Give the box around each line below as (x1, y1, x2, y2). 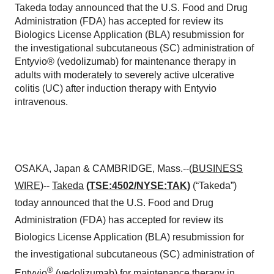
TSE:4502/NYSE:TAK (89, 180, 187, 191)
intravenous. (15, 97, 68, 107)
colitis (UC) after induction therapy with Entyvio (15, 83, 217, 94)
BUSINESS (192, 163, 243, 174)
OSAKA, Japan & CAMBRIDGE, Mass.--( (15, 163, 192, 174)
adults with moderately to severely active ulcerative (15, 70, 234, 80)
